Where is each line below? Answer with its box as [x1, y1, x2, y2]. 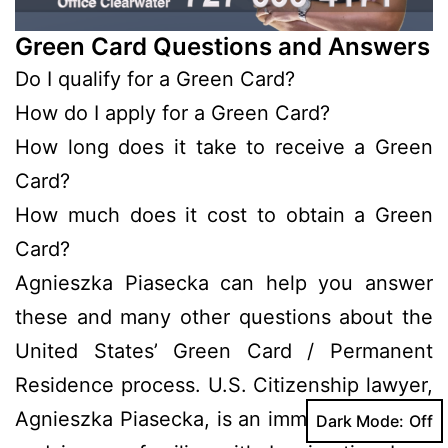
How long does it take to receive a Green [15, 134, 433, 159]
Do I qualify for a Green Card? [15, 66, 295, 91]
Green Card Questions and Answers [15, 31, 430, 61]
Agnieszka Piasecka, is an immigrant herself [15, 406, 433, 431]
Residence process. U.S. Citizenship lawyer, [15, 372, 433, 397]
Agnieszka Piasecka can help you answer [15, 270, 433, 295]
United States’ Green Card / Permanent [15, 338, 433, 363]
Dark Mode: [316, 411, 404, 431]
